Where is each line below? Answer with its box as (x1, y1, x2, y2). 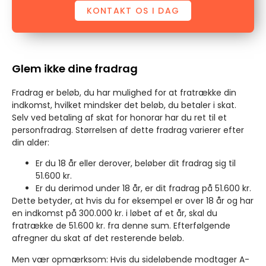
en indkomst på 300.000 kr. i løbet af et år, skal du (12, 207, 217, 220)
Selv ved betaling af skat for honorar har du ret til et (12, 111, 227, 123)
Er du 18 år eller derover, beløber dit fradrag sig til (36, 157, 236, 170)
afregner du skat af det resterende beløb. (12, 232, 184, 245)
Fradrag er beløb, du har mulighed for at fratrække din (12, 86, 236, 99)
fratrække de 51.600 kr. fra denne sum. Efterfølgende (12, 220, 230, 232)
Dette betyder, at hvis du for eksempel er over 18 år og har (12, 195, 254, 207)
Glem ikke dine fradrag (12, 61, 138, 76)
